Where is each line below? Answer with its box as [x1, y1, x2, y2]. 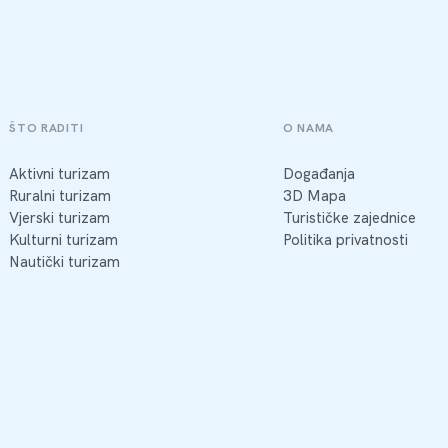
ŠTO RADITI [9, 119, 84, 136]
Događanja [282, 164, 355, 185]
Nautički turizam [9, 252, 121, 273]
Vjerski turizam [9, 208, 111, 229]
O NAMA [282, 119, 335, 136]
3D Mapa [282, 186, 346, 207]
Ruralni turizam [9, 186, 112, 207]
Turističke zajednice [282, 208, 416, 229]
